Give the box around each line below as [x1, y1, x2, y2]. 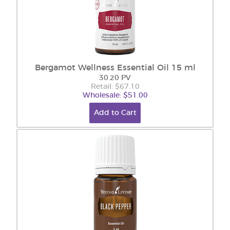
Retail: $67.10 [90, 83, 140, 90]
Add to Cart [93, 109, 137, 117]
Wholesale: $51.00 [82, 92, 148, 99]
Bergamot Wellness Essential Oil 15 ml [34, 64, 196, 72]
